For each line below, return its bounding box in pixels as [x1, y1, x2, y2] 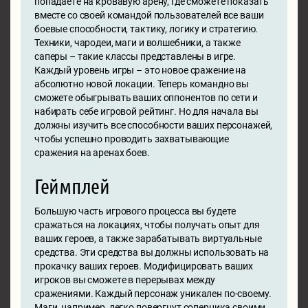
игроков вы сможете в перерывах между [34, 274, 215, 285]
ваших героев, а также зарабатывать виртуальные [34, 233, 262, 244]
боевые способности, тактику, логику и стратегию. [34, 23, 258, 34]
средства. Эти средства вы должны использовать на [34, 247, 269, 258]
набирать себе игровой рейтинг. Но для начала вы [34, 106, 258, 117]
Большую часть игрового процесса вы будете [34, 206, 236, 217]
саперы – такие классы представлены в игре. [34, 51, 236, 62]
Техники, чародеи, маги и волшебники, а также [34, 37, 241, 48]
